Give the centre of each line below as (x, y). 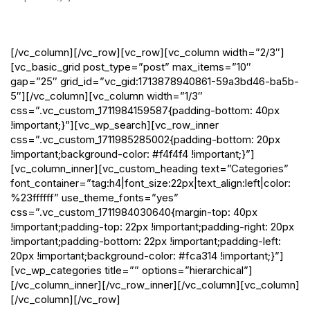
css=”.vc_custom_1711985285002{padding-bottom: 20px (145, 139)
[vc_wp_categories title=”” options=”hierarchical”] (131, 270)
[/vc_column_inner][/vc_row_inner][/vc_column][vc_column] (155, 284)
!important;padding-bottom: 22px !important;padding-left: (146, 241)
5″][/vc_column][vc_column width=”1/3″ (107, 95)
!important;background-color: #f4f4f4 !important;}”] (133, 154)
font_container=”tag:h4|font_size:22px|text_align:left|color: (151, 183)
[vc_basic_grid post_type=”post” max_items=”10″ (131, 66)
